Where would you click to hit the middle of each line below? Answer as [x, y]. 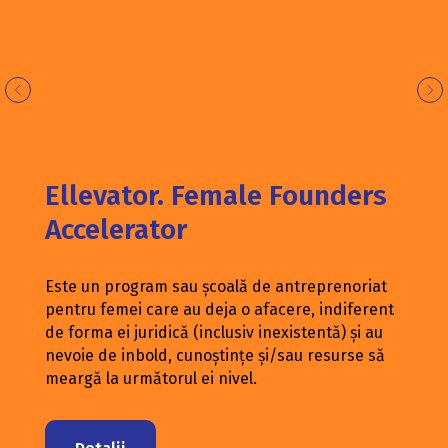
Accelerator [116, 229]
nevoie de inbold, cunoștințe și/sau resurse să [215, 355]
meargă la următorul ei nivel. [151, 378]
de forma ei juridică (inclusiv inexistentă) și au [214, 332]
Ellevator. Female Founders [216, 195]
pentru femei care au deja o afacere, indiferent [219, 309]
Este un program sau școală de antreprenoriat [216, 286]
